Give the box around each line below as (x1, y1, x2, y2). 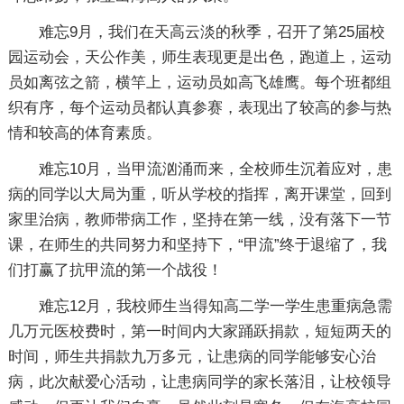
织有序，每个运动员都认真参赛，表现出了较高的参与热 (7, 99, 391, 116)
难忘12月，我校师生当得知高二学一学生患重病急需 (38, 298, 392, 315)
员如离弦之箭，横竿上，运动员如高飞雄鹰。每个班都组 (7, 74, 391, 91)
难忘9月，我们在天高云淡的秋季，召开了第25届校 (38, 23, 385, 41)
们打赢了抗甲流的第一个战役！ (7, 262, 223, 279)
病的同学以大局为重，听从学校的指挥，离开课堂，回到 (7, 186, 391, 203)
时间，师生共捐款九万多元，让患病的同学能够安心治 (7, 348, 376, 365)
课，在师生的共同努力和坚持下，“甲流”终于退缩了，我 (7, 236, 387, 253)
